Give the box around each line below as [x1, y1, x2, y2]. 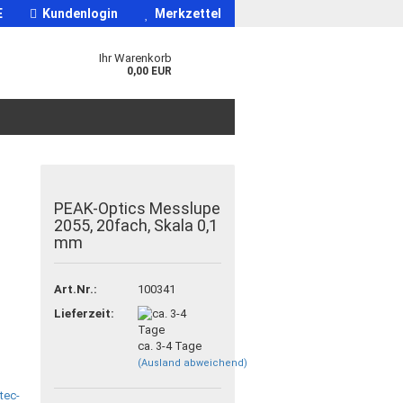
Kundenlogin [37, 6, 118, 21]
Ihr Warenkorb [98, 51, 172, 65]
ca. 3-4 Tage [137, 338, 201, 353]
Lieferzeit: [54, 306, 115, 320]
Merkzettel [149, 6, 221, 21]
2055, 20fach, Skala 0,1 [54, 216, 219, 235]
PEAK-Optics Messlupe [54, 199, 221, 218]
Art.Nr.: [54, 282, 98, 296]
